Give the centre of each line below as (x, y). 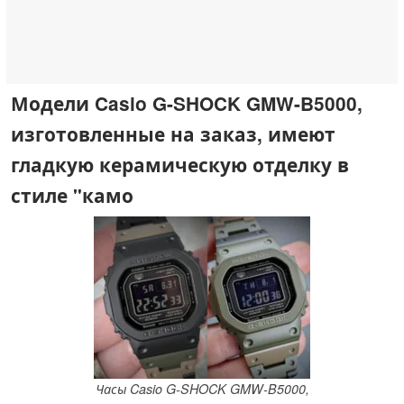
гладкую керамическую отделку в (180, 164)
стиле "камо (72, 195)
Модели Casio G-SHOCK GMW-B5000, (187, 103)
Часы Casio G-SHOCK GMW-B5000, (202, 389)
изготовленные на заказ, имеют (173, 133)
